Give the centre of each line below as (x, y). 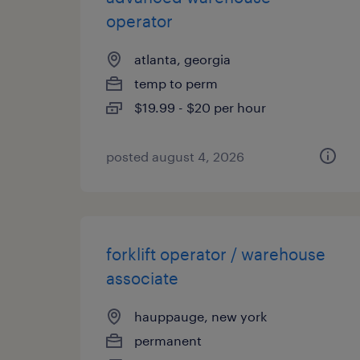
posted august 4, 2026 (175, 156)
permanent (168, 340)
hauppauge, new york (200, 316)
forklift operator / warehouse (216, 254)
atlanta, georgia (182, 59)
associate (142, 278)
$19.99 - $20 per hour (200, 107)
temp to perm (176, 83)
